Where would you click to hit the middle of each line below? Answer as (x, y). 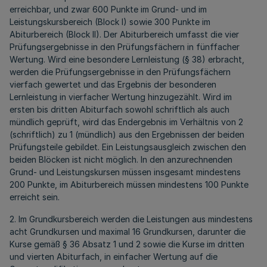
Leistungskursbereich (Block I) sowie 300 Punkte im (110, 22)
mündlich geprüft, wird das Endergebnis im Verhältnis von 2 (126, 122)
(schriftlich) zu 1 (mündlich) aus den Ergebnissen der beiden (127, 134)
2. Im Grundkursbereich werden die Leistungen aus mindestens (131, 219)
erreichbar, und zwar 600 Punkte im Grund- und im (108, 9)
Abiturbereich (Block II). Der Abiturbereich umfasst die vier (124, 34)
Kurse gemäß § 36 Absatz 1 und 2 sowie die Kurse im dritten (127, 244)
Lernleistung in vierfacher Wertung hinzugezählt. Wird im (121, 97)
